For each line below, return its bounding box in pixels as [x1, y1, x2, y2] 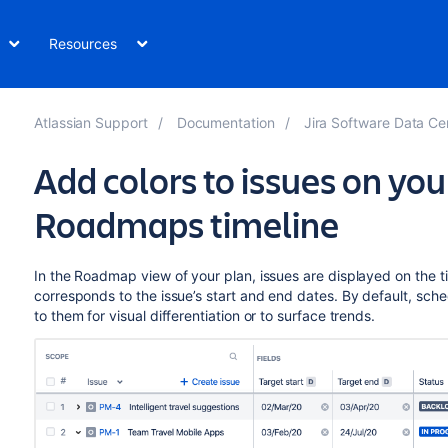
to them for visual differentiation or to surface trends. [33, 307, 376, 324]
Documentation [176, 114, 275, 131]
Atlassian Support [33, 114, 148, 131]
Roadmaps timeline [33, 200, 339, 248]
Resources [49, 35, 117, 52]
